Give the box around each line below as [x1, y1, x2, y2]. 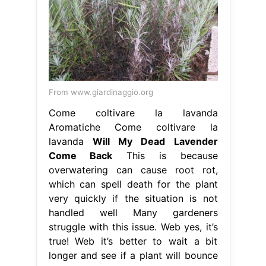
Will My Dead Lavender [92, 135, 218, 147]
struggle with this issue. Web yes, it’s [48, 220, 218, 233]
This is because [112, 149, 218, 161]
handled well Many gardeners [48, 206, 218, 218]
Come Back [48, 149, 113, 161]
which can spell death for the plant [48, 178, 218, 190]
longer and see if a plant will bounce [48, 249, 218, 261]
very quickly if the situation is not [48, 192, 218, 204]
